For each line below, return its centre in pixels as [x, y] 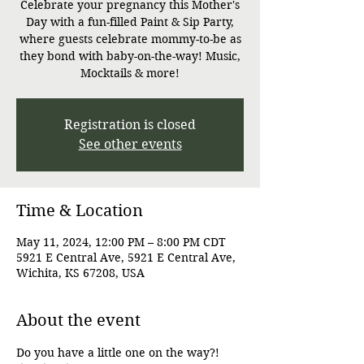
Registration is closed [130, 124]
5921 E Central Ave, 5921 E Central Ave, [126, 257]
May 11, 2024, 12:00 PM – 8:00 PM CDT [121, 242]
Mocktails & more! [130, 73]
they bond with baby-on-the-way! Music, [130, 56]
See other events [130, 144]
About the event [78, 320]
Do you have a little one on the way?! [119, 352]
